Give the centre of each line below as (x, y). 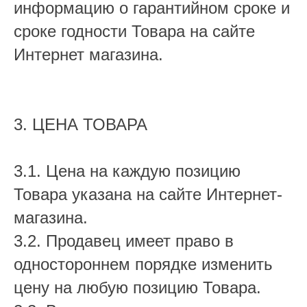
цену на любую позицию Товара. (137, 287)
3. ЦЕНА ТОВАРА (81, 124)
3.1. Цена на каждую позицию (127, 171)
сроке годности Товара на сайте (134, 31)
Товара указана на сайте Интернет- (148, 194)
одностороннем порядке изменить (143, 264)
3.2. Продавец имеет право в (124, 241)
